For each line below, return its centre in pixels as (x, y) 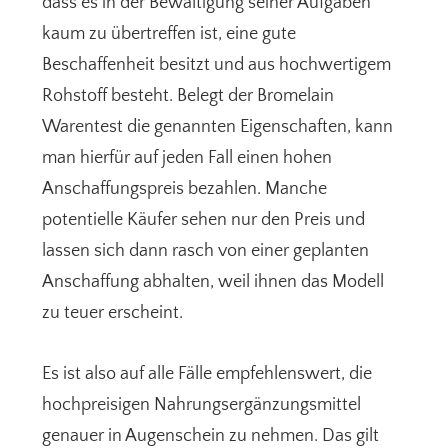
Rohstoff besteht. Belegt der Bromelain (188, 96)
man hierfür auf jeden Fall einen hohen (187, 158)
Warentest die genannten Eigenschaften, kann (218, 127)
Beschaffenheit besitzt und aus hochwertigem (217, 65)
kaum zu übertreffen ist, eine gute (169, 34)
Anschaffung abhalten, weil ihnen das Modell (213, 282)
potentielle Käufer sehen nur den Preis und (204, 220)
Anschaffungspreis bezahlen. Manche (185, 189)
